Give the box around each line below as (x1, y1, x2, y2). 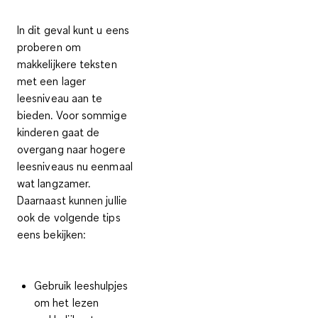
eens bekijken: (17, 226, 87, 241)
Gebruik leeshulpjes (34, 278, 128, 292)
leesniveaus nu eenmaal (17, 158, 133, 173)
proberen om (17, 39, 81, 54)
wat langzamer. (17, 175, 91, 190)
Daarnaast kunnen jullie (17, 192, 127, 207)
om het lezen (34, 295, 99, 309)
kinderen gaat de (17, 124, 100, 139)
